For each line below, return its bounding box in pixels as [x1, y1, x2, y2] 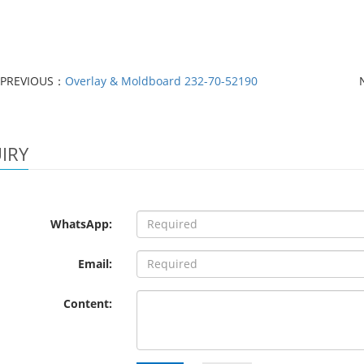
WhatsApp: [50, 215, 113, 232]
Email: [78, 255, 113, 271]
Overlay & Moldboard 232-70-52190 [64, 72, 258, 89]
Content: [63, 295, 113, 311]
